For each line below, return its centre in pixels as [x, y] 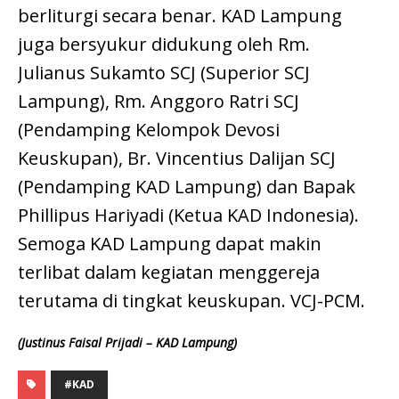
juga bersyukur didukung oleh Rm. [164, 44]
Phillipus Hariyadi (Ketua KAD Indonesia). [188, 215]
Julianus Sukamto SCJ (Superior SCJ [164, 72]
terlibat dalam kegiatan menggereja [169, 272]
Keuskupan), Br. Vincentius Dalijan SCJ [177, 158]
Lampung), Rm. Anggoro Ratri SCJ [159, 101]
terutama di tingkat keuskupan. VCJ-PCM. [191, 300]
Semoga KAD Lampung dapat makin [170, 243]
